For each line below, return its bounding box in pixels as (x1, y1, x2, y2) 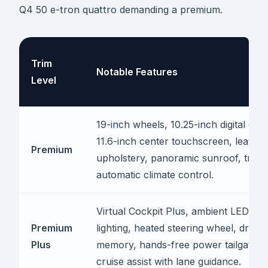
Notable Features (96, 66, 178, 78)
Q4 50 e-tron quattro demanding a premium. (19, 4, 223, 16)
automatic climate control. (96, 169, 214, 181)
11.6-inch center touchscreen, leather (96, 135, 267, 148)
